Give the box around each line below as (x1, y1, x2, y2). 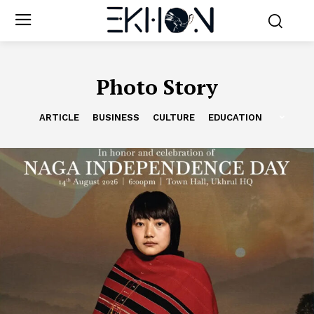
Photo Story (96, 72, 218, 101)
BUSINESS (92, 111, 139, 123)
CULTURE (152, 111, 195, 123)
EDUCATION (207, 111, 262, 123)
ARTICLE (39, 111, 79, 123)
